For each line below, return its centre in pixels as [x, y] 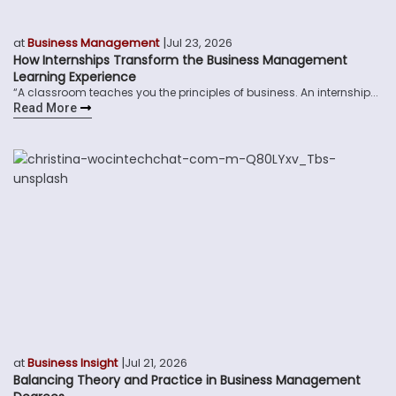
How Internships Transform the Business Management [180, 60]
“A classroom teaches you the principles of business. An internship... [196, 92]
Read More [45, 107]
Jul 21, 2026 [156, 362]
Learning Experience [75, 76]
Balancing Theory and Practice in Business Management [187, 380]
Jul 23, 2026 [199, 42]
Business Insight [72, 362]
